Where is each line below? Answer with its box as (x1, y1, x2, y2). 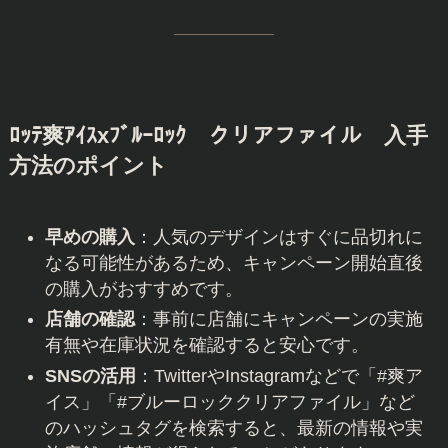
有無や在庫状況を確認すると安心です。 (44, 335, 369, 356)
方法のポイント (8, 154, 168, 179)
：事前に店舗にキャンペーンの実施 (134, 309, 423, 330)
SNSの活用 (44, 365, 136, 386)
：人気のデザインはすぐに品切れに (134, 227, 423, 248)
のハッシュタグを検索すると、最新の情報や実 (44, 417, 423, 438)
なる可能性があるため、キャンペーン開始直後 (44, 253, 423, 274)
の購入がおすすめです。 (44, 279, 243, 300)
